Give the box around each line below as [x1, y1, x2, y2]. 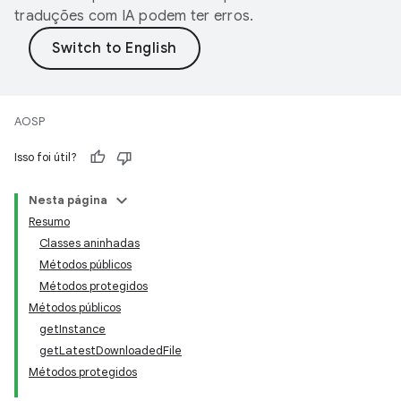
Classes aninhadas [39, 235, 140, 251]
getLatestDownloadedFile [39, 343, 182, 358]
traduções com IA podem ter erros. [14, 7, 254, 25]
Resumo [29, 214, 70, 229]
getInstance [39, 321, 106, 337]
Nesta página [29, 192, 107, 208]
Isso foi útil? [14, 149, 77, 165]
